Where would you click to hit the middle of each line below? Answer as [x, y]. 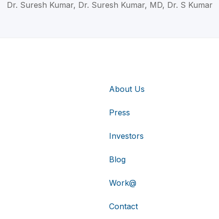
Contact [123, 207]
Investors [126, 136]
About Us [127, 89]
